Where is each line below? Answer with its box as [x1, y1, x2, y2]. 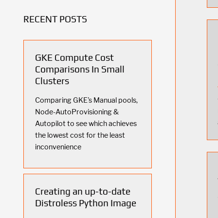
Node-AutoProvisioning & [35, 107, 119, 116]
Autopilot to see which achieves [35, 119, 137, 128]
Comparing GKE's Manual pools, [35, 95, 138, 105]
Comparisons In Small [35, 63, 125, 74]
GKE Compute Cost [35, 52, 114, 63]
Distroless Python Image [35, 197, 136, 208]
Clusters [35, 75, 69, 86]
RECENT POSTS [23, 13, 87, 24]
